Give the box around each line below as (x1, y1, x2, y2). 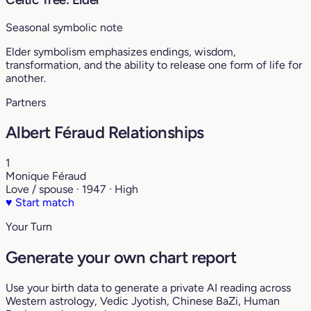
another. (6, 71, 46, 85)
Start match (12, 196, 74, 210)
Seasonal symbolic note (6, 20, 123, 34)
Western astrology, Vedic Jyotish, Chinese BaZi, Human (6, 294, 280, 308)
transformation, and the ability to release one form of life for (6, 58, 302, 72)
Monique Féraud (6, 169, 86, 183)
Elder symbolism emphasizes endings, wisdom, (6, 44, 236, 58)
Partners (6, 95, 46, 109)
